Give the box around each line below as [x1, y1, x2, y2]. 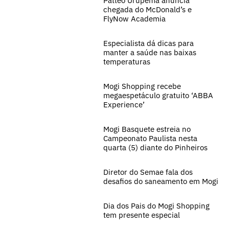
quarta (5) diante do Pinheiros [103, 142, 208, 152]
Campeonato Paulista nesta [103, 133, 197, 143]
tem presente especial [103, 210, 180, 220]
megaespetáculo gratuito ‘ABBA [103, 90, 213, 100]
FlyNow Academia [103, 13, 166, 24]
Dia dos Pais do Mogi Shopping [103, 200, 210, 211]
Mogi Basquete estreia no [103, 124, 191, 134]
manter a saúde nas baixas [103, 47, 196, 57]
